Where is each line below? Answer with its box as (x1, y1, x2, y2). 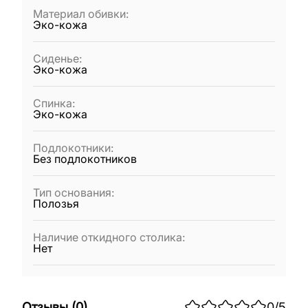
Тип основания (33, 186, 111, 199)
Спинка (33, 96, 72, 110)
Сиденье (33, 52, 79, 65)
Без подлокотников (33, 152, 137, 166)
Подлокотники (33, 141, 111, 155)
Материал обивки (33, 7, 126, 21)
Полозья (33, 197, 79, 210)
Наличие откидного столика (33, 230, 182, 244)
